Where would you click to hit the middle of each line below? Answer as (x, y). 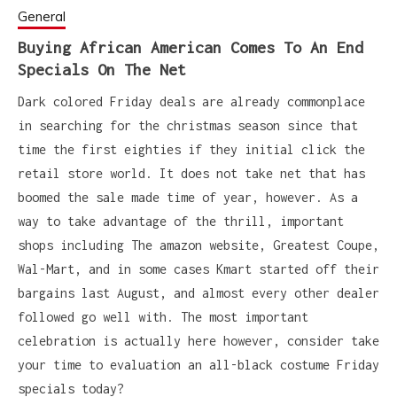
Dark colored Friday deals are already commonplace (191, 101)
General (42, 16)
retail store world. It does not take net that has (191, 173)
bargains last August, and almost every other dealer (198, 292)
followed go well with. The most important (163, 316)
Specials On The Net (102, 69)
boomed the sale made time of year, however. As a (188, 197)
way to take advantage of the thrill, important (181, 221)
